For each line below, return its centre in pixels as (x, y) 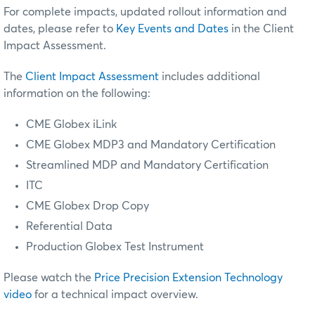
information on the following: (77, 94)
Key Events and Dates (172, 29)
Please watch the (49, 278)
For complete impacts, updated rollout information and (145, 12)
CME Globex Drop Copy (88, 206)
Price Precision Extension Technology (188, 278)
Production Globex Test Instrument (115, 247)
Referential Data (69, 227)
